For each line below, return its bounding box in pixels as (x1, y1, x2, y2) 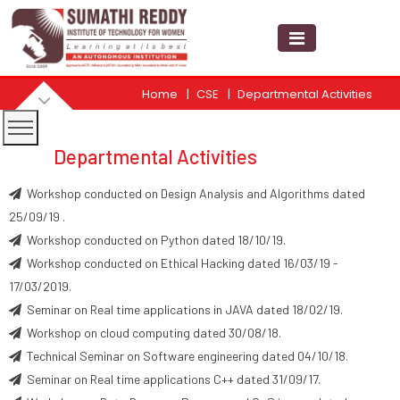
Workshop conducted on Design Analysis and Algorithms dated (21, 186, 365, 201)
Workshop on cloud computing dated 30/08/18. (21, 325, 281, 340)
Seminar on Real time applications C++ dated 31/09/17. (21, 371, 321, 387)
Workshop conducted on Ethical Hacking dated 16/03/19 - (21, 255, 338, 271)
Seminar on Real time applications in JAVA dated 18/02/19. (21, 302, 343, 317)
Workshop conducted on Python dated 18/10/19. (21, 232, 286, 247)
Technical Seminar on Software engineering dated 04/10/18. (21, 348, 348, 363)
